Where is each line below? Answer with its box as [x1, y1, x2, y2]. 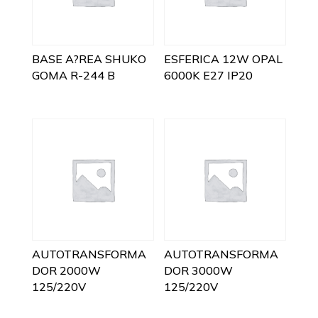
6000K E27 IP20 [164, 67, 253, 82]
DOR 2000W [31, 263, 101, 278]
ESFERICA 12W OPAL [164, 51, 283, 66]
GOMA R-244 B [31, 67, 115, 82]
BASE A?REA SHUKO [31, 51, 146, 66]
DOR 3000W [164, 263, 234, 278]
